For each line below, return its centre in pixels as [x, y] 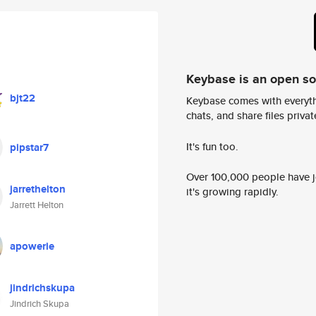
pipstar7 [29, 147]
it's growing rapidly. [232, 192]
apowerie [32, 246]
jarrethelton [38, 189]
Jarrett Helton [37, 205]
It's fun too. [212, 146]
